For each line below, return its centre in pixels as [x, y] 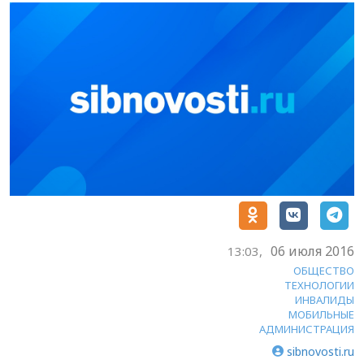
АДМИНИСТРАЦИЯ [307, 329]
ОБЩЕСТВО [324, 270]
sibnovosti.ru [321, 351]
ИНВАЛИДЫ [325, 299]
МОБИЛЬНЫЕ [321, 314]
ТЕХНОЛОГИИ [319, 285]
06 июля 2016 [312, 251]
